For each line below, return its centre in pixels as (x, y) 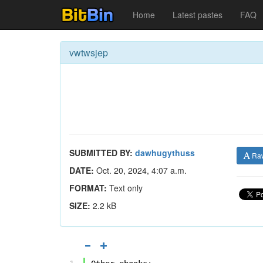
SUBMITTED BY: (101, 153)
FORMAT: (88, 188)
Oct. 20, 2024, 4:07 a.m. (140, 170)
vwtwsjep (89, 53)
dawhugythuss (165, 153)
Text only (125, 188)
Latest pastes (198, 15)
